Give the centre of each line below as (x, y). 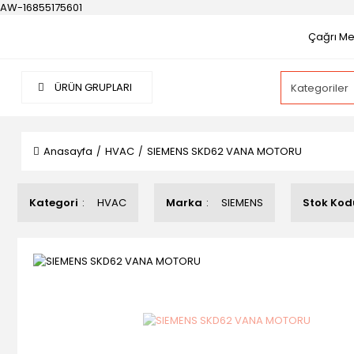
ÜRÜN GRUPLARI (92, 87)
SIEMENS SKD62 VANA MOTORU (224, 151)
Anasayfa (68, 151)
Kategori (54, 203)
